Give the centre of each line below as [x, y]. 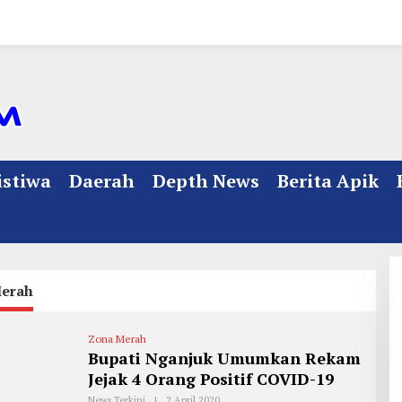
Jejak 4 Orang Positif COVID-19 [210, 379]
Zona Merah [117, 339]
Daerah [102, 181]
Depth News [206, 181]
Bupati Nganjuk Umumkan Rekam [224, 358]
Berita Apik [328, 181]
